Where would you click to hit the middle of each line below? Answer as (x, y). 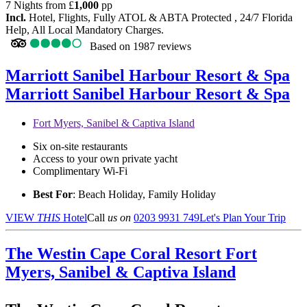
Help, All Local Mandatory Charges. (85, 30)
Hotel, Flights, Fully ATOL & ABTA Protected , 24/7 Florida (159, 18)
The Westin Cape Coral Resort (115, 253)
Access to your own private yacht (105, 159)
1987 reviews (162, 47)
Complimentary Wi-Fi (80, 171)
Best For (53, 194)
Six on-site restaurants (80, 146)
